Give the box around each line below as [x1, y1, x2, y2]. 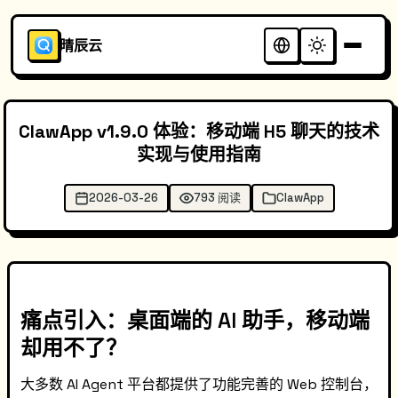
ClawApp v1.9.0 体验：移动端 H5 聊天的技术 [19, 120, 379, 143]
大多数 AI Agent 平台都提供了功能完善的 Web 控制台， [20, 375, 378, 394]
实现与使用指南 [137, 143, 261, 166]
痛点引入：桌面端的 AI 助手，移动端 [20, 306, 370, 334]
